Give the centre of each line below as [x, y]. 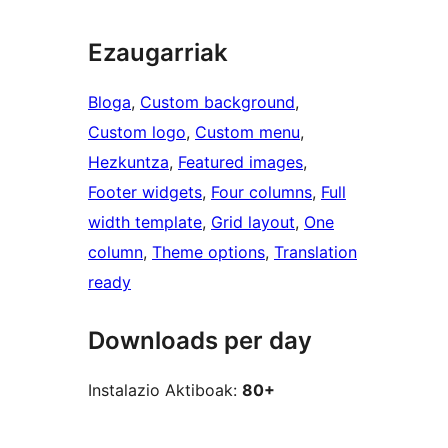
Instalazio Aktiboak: [165, 390]
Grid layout [253, 222]
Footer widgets [145, 192]
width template [145, 222]
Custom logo [137, 132]
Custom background [217, 102]
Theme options [208, 252]
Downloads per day [200, 341]
